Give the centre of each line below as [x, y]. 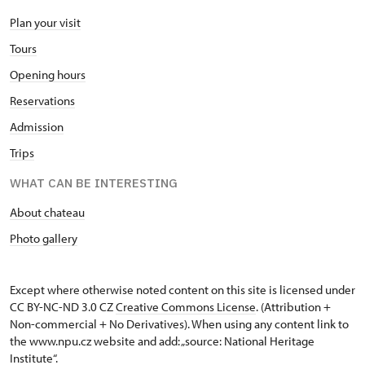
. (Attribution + [293, 307]
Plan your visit [45, 22]
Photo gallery [44, 238]
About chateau [47, 212]
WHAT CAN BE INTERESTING [94, 183]
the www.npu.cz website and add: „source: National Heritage [162, 341]
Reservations [42, 101]
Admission [37, 127]
